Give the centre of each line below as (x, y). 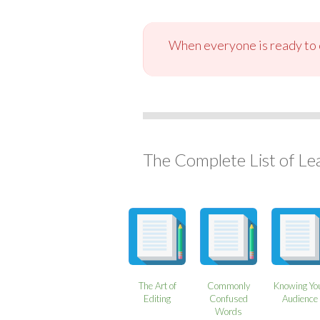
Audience (300, 298)
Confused (229, 298)
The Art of (157, 285)
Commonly (229, 285)
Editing (157, 298)
